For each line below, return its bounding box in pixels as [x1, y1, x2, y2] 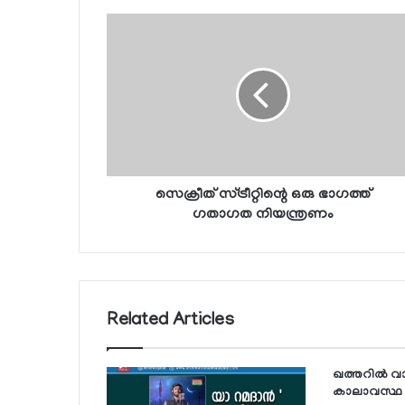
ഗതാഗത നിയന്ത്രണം [192, 207, 334, 224]
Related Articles [107, 311, 234, 332]
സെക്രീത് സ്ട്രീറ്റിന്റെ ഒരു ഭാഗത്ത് [155, 187, 371, 204]
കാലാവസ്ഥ [332, 386, 402, 400]
